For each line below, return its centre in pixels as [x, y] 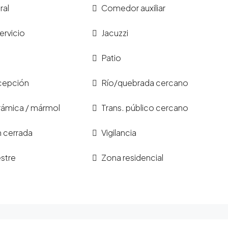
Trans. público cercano [145, 108]
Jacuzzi [115, 33]
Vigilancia [119, 133]
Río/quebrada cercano [145, 83]
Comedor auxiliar [134, 8]
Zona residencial [133, 158]
